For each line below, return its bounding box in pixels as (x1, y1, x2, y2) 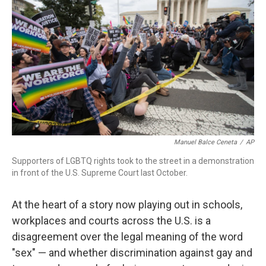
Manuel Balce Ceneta (174, 138, 237, 146)
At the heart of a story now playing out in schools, (12, 198, 242, 211)
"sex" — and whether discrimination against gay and (12, 246, 252, 259)
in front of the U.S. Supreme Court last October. (12, 168, 188, 178)
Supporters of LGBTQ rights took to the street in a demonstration (12, 156, 254, 166)
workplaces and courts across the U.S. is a (12, 214, 211, 227)
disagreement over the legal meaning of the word (12, 230, 243, 243)
